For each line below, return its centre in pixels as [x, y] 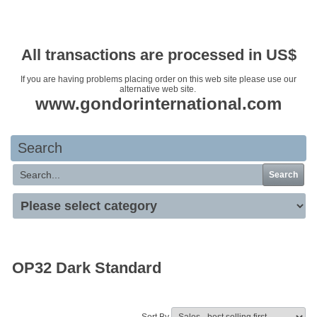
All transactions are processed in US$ [158, 55]
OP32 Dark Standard [87, 267]
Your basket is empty [158, 22]
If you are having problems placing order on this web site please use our [158, 79]
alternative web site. [158, 89]
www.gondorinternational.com [158, 104]
